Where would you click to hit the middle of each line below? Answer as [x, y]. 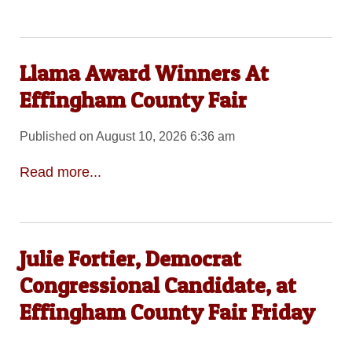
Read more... [60, 172]
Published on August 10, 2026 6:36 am [127, 137]
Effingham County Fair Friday [167, 312]
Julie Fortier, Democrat [130, 258]
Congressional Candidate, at [158, 285]
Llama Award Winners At [144, 73]
